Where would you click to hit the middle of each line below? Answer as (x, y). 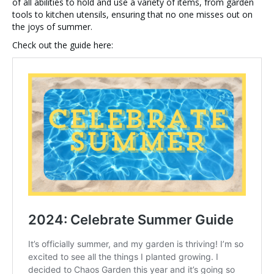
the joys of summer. (52, 27)
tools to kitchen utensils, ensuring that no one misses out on (132, 15)
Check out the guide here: (63, 45)
